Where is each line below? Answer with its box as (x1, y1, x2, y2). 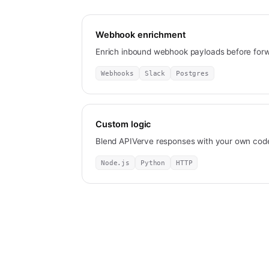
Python (140, 159, 166, 166)
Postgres (176, 70, 209, 77)
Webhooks (101, 70, 134, 77)
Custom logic (95, 119, 151, 130)
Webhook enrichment (95, 29, 186, 40)
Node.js (101, 159, 130, 166)
